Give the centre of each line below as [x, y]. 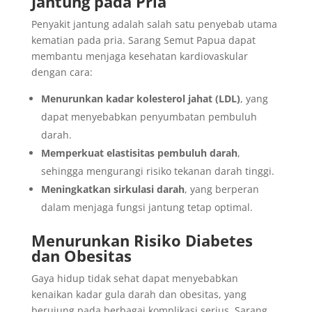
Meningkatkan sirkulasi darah [112, 189]
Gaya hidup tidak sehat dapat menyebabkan [134, 278]
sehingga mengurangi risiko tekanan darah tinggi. [157, 171]
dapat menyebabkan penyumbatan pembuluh [149, 117]
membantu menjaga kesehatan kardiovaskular [139, 56]
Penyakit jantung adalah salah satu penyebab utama [154, 24]
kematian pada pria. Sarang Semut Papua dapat [143, 40]
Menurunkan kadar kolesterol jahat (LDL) [140, 99]
